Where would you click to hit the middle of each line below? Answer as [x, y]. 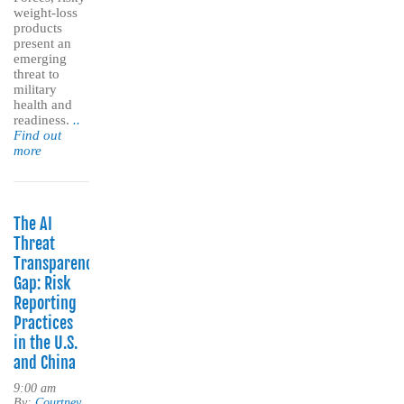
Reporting [45, 303]
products [38, 28]
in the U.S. [46, 343]
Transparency [57, 264]
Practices [43, 323]
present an [42, 44]
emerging [40, 59]
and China [45, 363]
